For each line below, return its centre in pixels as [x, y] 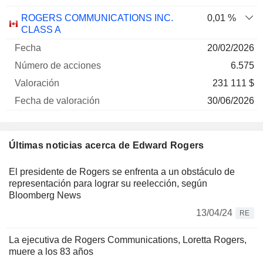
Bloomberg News [45, 195]
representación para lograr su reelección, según [108, 183]
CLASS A [41, 30]
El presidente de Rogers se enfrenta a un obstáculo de [122, 172]
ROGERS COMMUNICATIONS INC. [97, 18]
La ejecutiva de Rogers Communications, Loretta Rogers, [128, 240]
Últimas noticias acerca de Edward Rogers [107, 145]
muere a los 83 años [51, 252]
